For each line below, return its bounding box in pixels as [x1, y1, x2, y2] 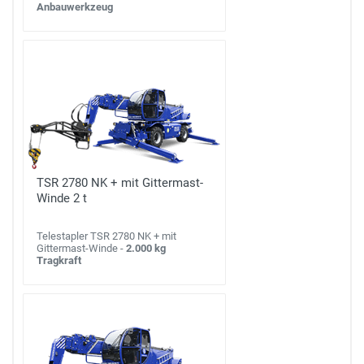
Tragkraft [37, 253, 81, 266]
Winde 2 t [37, 190, 87, 206]
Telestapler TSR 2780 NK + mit [37, 229, 176, 242]
